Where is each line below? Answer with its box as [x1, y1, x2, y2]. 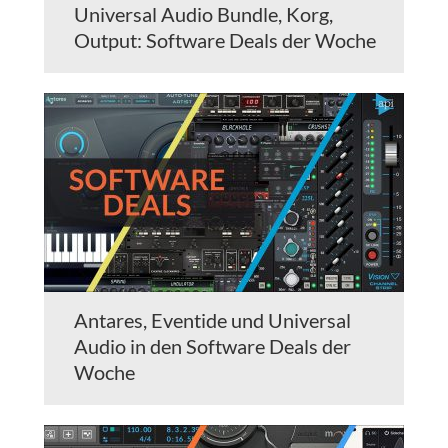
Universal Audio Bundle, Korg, [74, 2, 333, 27]
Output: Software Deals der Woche [74, 28, 376, 53]
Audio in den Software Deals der [74, 334, 351, 359]
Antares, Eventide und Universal [74, 308, 351, 333]
